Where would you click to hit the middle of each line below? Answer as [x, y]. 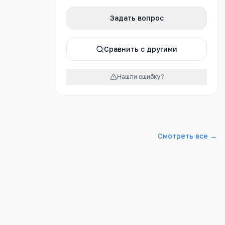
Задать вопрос [137, 18]
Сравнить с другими [141, 49]
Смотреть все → [187, 136]
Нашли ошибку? [140, 77]
